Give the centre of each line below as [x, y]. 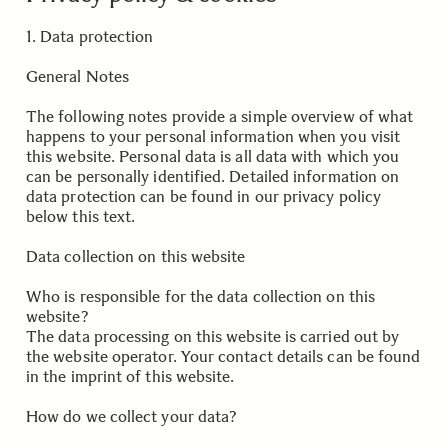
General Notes [78, 76]
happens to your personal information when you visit [213, 136]
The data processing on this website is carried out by [213, 336]
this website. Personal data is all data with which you [213, 156]
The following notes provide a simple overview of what [220, 116]
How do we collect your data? [131, 416]
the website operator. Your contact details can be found [223, 356]
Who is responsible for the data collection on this [200, 296]
